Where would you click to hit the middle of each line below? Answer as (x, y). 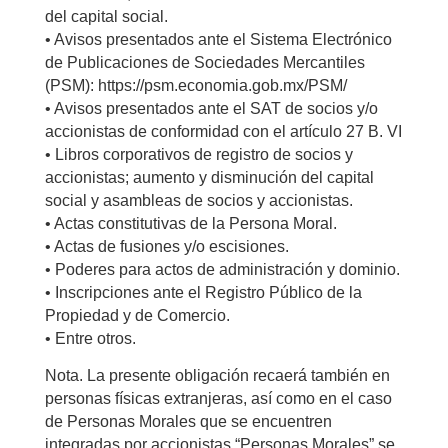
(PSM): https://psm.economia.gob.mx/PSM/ (195, 85)
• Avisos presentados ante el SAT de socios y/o (211, 108)
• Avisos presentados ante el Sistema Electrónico (218, 39)
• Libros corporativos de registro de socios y (198, 154)
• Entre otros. (90, 338)
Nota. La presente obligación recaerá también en (217, 375)
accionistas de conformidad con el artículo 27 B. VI (223, 131)
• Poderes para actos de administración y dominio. (222, 269)
